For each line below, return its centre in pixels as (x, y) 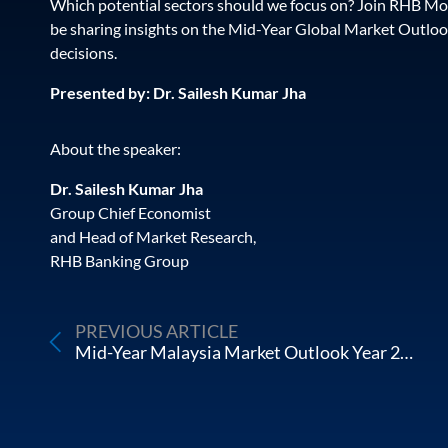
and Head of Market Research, (153, 236)
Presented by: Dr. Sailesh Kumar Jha (178, 92)
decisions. (83, 52)
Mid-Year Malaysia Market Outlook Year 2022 (406, 352)
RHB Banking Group (119, 260)
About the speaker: (115, 148)
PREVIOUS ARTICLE (156, 331)
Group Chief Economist (130, 212)
